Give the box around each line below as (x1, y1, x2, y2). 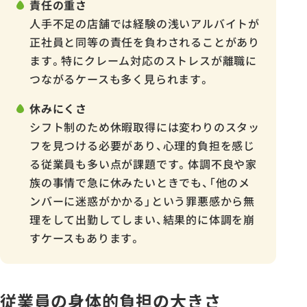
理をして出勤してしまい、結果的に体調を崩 (29, 211, 255, 228)
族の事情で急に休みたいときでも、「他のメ (29, 174, 250, 191)
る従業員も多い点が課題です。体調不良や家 (29, 156, 257, 173)
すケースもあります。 (29, 230, 141, 247)
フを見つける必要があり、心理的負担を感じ (29, 137, 255, 154)
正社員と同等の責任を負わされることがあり (29, 34, 260, 51)
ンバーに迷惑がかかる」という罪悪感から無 (29, 193, 255, 210)
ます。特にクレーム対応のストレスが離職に (29, 52, 257, 69)
